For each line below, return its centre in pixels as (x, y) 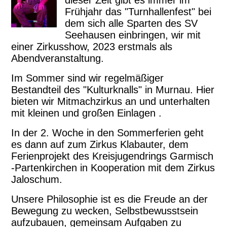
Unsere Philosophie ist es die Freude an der (110, 199)
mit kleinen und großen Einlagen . (87, 113)
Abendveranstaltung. (58, 58)
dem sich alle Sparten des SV (131, 23)
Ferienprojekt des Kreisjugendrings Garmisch (112, 156)
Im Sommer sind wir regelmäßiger (88, 78)
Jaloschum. (37, 179)
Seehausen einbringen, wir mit (133, 35)
